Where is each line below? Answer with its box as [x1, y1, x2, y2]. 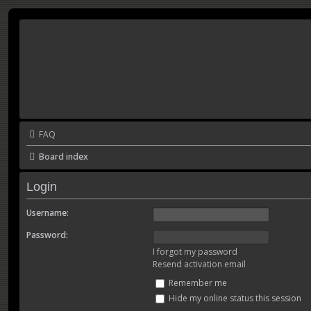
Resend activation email [152, 258, 246, 271]
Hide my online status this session [166, 292, 301, 305]
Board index [39, 151, 88, 162]
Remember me [166, 277, 227, 289]
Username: [26, 207, 69, 219]
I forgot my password [152, 246, 237, 258]
